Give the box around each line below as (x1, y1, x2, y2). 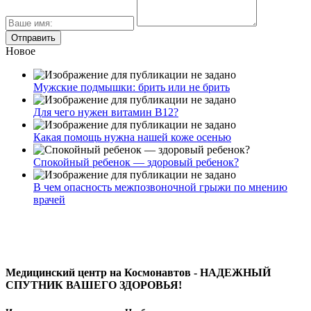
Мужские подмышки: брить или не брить (33, 81, 230, 94)
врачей (33, 194, 65, 206)
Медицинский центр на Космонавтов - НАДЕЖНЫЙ (6, 266, 271, 278)
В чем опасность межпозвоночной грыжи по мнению (33, 181, 287, 194)
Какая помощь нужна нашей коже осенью (33, 131, 231, 144)
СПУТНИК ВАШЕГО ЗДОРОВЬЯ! (6, 278, 182, 291)
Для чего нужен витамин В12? (33, 106, 178, 119)
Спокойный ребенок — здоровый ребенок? (33, 156, 239, 169)
